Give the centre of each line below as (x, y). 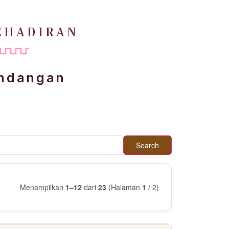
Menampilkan (43, 187)
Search (147, 145)
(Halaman (124, 187)
